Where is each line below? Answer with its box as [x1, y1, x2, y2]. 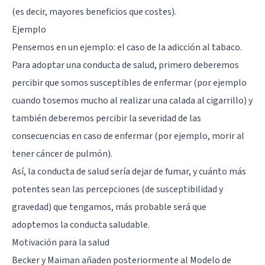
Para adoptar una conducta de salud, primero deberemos [12, 58, 239, 72]
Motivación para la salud [12, 235, 109, 249]
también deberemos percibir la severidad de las [12, 111, 201, 125]
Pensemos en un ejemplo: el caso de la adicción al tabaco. [12, 40, 242, 54]
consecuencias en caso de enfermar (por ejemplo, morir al [12, 129, 244, 143]
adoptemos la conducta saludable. [12, 218, 150, 231]
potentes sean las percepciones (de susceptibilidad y [12, 182, 223, 196]
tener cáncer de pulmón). [12, 147, 112, 160]
